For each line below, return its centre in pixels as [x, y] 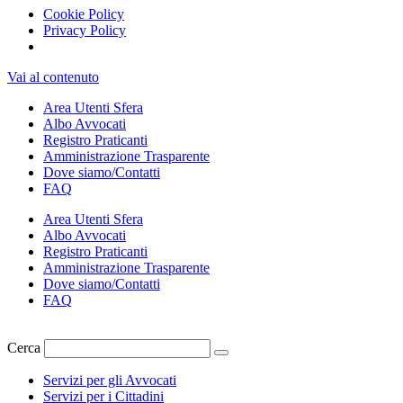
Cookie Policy [84, 13]
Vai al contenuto [53, 76]
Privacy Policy [85, 30]
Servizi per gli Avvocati [110, 380]
